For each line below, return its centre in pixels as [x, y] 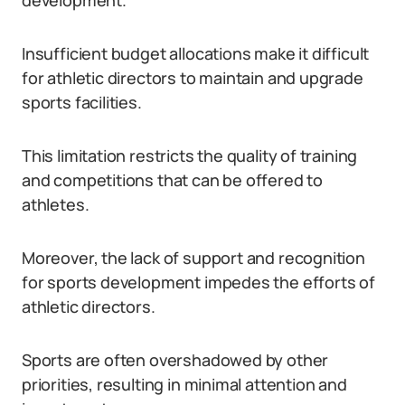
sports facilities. [82, 102]
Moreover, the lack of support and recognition [193, 258]
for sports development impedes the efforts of [198, 282]
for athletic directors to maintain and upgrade [193, 78]
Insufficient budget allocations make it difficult [196, 53]
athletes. [56, 204]
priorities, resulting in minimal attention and [184, 384]
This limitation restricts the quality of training [190, 155]
